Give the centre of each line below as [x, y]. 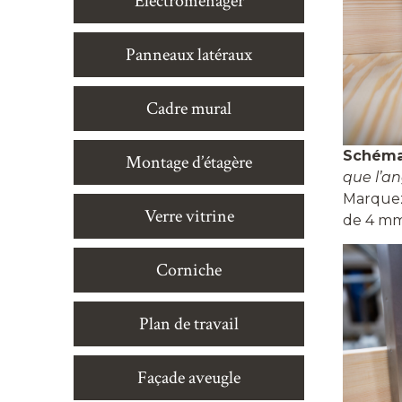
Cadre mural [189, 109]
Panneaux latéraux [189, 55]
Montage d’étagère [189, 162]
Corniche [189, 270]
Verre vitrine [189, 216]
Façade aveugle [189, 378]
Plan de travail [189, 324]
